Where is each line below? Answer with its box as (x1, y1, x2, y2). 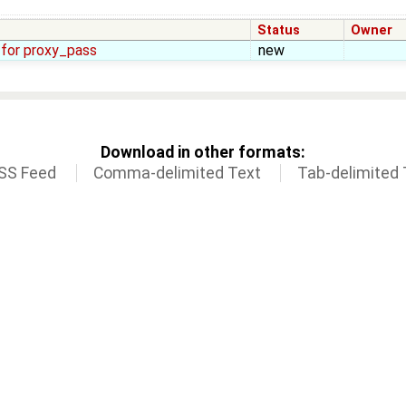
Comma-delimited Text (92, 163, 261, 182)
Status (257, 23, 301, 39)
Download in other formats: (101, 142, 305, 161)
